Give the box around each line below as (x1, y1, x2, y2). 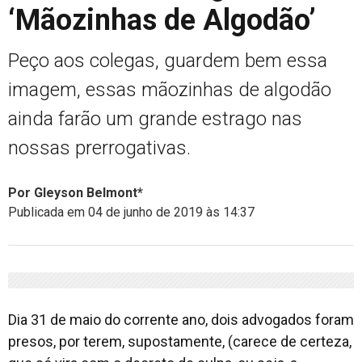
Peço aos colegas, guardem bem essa (8, 48, 327, 72)
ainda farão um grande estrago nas (8, 107, 302, 130)
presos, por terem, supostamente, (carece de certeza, (8, 332, 351, 350)
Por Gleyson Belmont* (8, 184, 143, 200)
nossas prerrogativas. (8, 136, 191, 159)
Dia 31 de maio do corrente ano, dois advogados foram (8, 310, 354, 328)
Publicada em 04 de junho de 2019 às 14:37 (8, 204, 255, 220)
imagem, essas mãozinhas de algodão (8, 78, 331, 101)
